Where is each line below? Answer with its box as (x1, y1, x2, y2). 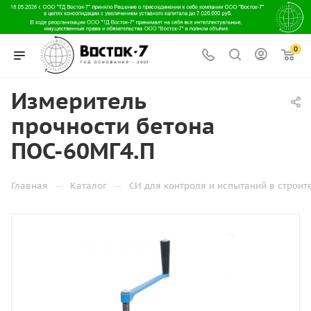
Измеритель (11, 86, 146, 115)
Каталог (70, 180, 107, 192)
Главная (11, 180, 48, 192)
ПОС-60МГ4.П (11, 136, 155, 165)
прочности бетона (11, 111, 215, 140)
